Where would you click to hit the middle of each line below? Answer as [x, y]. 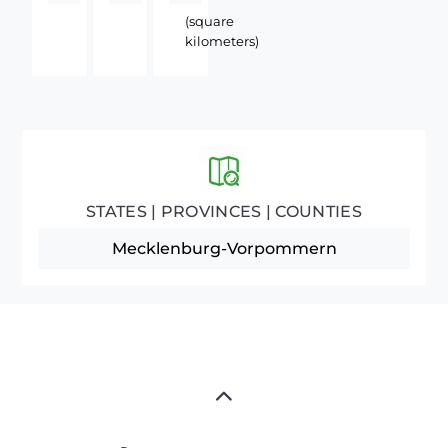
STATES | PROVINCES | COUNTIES [224, 211]
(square [210, 21]
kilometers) [222, 41]
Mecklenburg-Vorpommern [224, 248]
